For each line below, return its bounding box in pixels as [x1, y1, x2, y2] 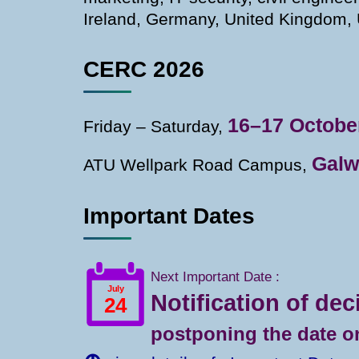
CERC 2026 [83, 56, 204, 82]
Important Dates [83, 203, 255, 228]
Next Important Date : [151, 268, 280, 284]
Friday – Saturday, [83, 116, 228, 135]
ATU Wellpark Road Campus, [83, 155, 312, 174]
